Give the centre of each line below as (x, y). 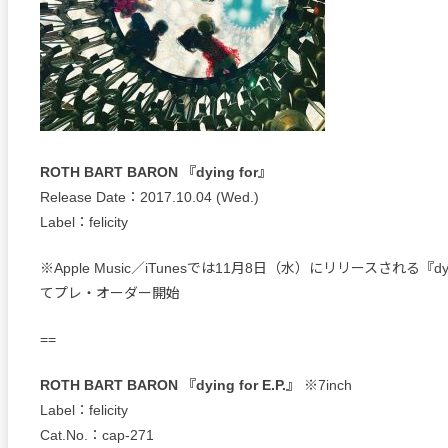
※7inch (326, 385)
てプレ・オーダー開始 (110, 293)
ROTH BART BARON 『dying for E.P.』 (170, 385)
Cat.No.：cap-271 (97, 435)
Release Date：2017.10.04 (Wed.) (149, 197)
